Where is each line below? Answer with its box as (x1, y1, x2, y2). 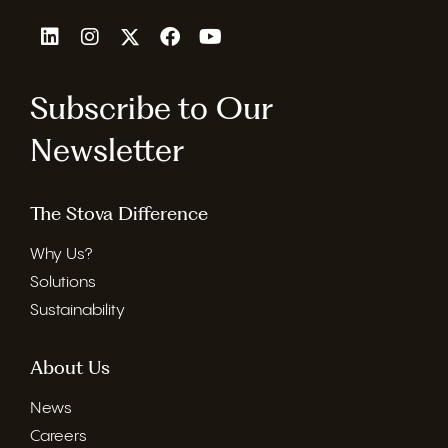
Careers (30, 427, 87, 445)
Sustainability (30, 301, 125, 319)
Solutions (30, 273, 96, 291)
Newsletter (30, 129, 184, 169)
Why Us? (30, 245, 92, 263)
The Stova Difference (30, 201, 208, 225)
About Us (30, 355, 110, 379)
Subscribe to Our (30, 87, 272, 127)
